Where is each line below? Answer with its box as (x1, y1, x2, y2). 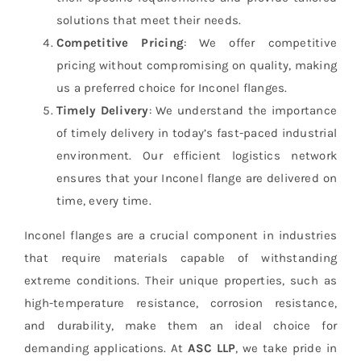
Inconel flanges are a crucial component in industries (23, 227, 338, 243)
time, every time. (56, 193, 151, 208)
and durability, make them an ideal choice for (23, 317, 338, 333)
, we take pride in (235, 340, 338, 355)
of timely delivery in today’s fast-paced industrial (56, 125, 338, 140)
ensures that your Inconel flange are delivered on (56, 170, 338, 185)
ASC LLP (188, 340, 236, 355)
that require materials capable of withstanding (23, 250, 338, 265)
